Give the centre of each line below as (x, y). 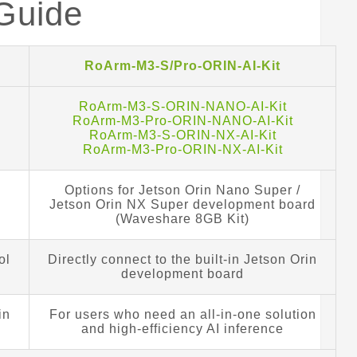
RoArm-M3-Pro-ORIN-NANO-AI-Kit (182, 120)
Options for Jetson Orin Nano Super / (183, 190)
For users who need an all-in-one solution (182, 314)
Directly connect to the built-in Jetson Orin (183, 259)
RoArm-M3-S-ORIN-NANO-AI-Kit (182, 106)
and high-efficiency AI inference (183, 328)
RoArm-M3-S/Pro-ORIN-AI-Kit (183, 65)
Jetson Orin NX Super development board (183, 204)
